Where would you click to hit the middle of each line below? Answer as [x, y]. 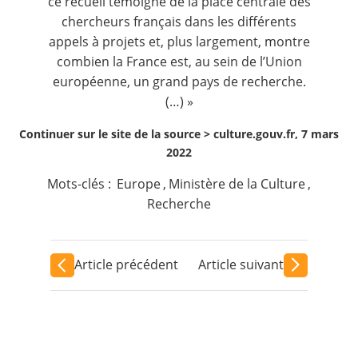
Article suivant [241, 265]
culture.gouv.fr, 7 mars [276, 133]
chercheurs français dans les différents [179, 21]
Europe [138, 183]
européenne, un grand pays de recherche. [179, 81]
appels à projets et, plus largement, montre [179, 41]
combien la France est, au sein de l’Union [179, 61]
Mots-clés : [80, 183]
